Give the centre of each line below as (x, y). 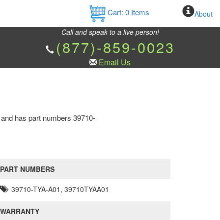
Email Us (115, 62)
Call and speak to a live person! (110, 32)
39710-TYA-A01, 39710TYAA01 (59, 189)
